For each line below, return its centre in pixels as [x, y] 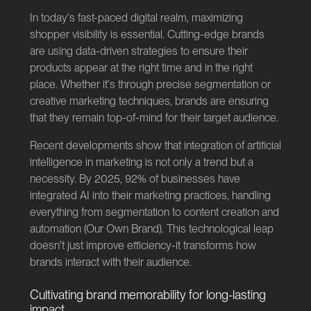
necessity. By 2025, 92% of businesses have [135, 179]
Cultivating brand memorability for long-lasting [148, 295]
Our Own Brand [122, 229]
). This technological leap [216, 229]
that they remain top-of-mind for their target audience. [154, 118]
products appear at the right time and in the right [141, 68]
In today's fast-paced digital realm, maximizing [136, 18]
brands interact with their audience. [110, 262]
